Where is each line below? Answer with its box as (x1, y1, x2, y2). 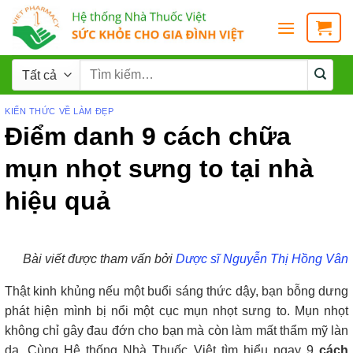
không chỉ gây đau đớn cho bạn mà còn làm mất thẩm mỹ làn (5, 323, 348, 337)
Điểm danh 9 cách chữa (5, 121, 291, 150)
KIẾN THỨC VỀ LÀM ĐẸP (5, 106, 114, 117)
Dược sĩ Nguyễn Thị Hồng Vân (176, 251, 348, 266)
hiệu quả (5, 186, 110, 215)
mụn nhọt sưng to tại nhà (5, 154, 314, 183)
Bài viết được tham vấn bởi (23, 251, 176, 266)
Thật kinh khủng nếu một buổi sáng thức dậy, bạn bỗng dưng (5, 284, 348, 298)
